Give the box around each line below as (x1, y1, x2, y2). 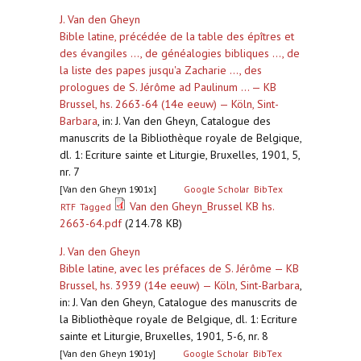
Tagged (80, 201, 112, 213)
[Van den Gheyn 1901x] (60, 183, 156, 195)
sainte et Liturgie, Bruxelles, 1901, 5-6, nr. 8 (60, 329, 268, 343)
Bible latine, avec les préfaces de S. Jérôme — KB (60, 261, 299, 276)
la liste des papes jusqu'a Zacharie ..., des (60, 63, 262, 77)
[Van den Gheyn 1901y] (60, 347, 156, 359)
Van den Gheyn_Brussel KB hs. (130, 199, 275, 214)
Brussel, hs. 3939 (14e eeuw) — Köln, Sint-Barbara (60, 278, 300, 293)
